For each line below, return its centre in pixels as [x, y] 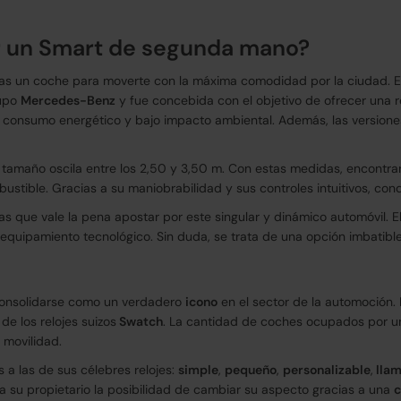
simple [198, 370]
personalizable [327, 370]
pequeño [251, 370]
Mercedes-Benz [68, 100]
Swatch [140, 321]
